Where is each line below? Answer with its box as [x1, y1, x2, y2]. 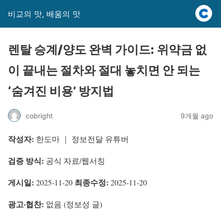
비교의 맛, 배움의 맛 [8, 9, 80, 19]
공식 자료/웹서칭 [44, 155, 105, 166]
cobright [26, 111, 53, 120]
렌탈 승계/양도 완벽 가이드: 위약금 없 [8, 42, 207, 57]
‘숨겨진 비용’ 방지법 [8, 84, 114, 98]
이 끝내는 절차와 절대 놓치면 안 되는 [8, 63, 200, 77]
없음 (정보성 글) [44, 199, 102, 209]
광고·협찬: [8, 198, 44, 210]
